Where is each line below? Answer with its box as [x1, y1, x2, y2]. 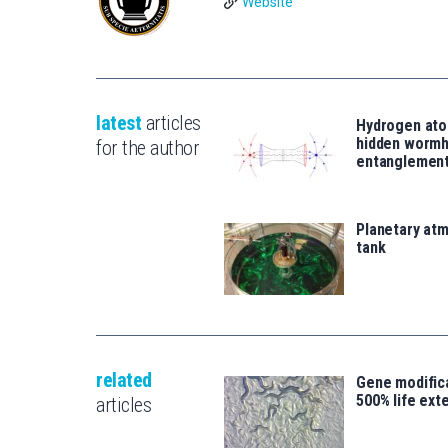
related [96, 367, 152, 392]
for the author [96, 135, 199, 160]
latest [96, 110, 141, 135]
